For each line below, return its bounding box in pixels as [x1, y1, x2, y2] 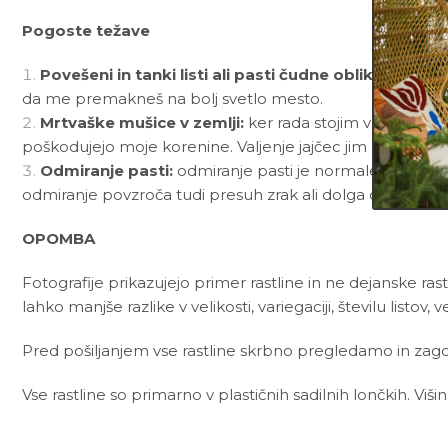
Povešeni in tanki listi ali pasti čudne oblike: [40, 64, 391, 84]
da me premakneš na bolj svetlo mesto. [22, 88, 323, 108]
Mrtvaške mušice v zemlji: [40, 112, 248, 132]
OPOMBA [22, 228, 95, 248]
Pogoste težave [22, 20, 150, 40]
